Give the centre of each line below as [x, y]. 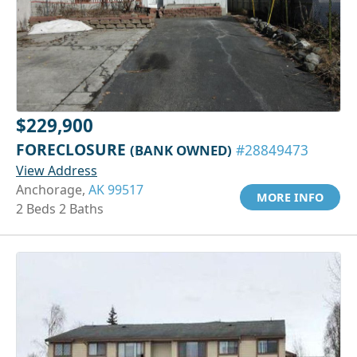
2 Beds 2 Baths [60, 208]
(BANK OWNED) [181, 150]
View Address [57, 170]
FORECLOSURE [73, 149]
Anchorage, [52, 189]
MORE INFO [290, 197]
